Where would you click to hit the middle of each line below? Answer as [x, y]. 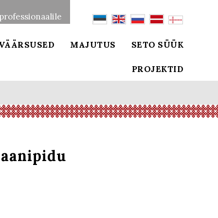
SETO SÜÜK [157, 45]
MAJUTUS [93, 45]
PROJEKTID [157, 69]
